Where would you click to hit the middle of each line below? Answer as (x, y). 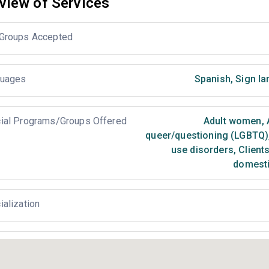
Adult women (232, 121)
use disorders (202, 150)
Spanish (212, 79)
